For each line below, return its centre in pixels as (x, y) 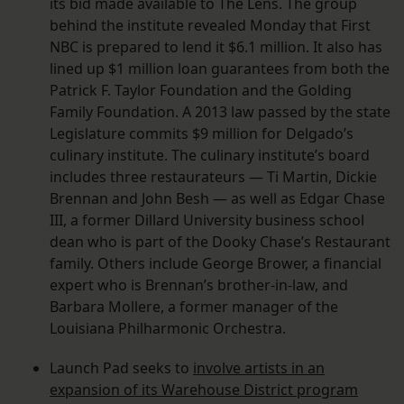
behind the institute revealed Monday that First (210, 26)
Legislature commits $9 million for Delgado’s (202, 134)
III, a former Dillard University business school (207, 220)
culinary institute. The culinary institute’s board (210, 156)
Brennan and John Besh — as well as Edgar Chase (217, 199)
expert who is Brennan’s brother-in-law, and (199, 285)
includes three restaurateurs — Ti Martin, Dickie (213, 177)
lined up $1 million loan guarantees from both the (220, 69)
